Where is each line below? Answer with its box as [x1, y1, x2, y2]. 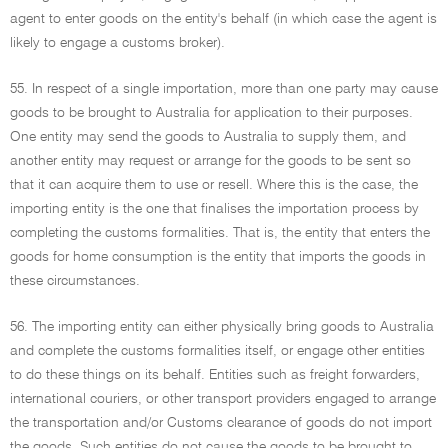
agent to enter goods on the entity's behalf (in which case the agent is [10, 12, 437, 26]
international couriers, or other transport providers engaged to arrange [10, 392, 436, 406]
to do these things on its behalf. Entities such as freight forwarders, [10, 368, 420, 382]
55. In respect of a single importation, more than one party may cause [10, 82, 438, 96]
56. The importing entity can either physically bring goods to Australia [10, 320, 434, 334]
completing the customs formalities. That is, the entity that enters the [10, 226, 430, 240]
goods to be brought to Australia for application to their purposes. [10, 106, 413, 120]
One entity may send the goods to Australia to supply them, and [10, 130, 406, 144]
